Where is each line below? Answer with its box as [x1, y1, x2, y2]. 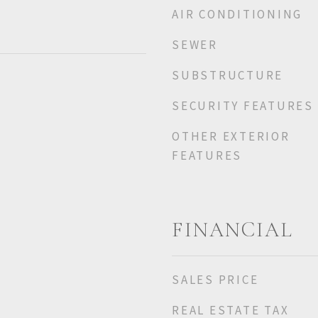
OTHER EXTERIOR [172, 128, 290, 144]
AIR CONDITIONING [172, 6, 302, 22]
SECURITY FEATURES [172, 98, 314, 114]
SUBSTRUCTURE [172, 67, 283, 83]
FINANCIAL [172, 217, 293, 242]
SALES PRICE [172, 272, 259, 287]
